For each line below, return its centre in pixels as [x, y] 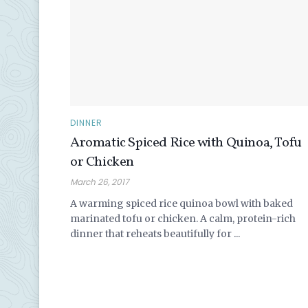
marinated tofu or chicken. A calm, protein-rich [183, 218]
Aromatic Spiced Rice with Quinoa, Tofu [186, 143]
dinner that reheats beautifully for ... [155, 233]
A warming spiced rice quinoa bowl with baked [181, 203]
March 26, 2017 [100, 181]
